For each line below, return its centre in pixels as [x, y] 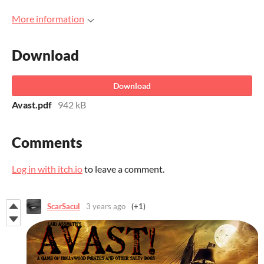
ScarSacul [64, 207]
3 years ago [106, 207]
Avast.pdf [32, 104]
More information [48, 19]
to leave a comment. [123, 169]
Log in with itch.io [47, 169]
